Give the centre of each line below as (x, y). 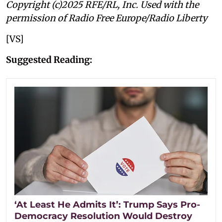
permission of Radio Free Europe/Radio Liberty (107, 18)
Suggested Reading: (49, 59)
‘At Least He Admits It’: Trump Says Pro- (107, 204)
